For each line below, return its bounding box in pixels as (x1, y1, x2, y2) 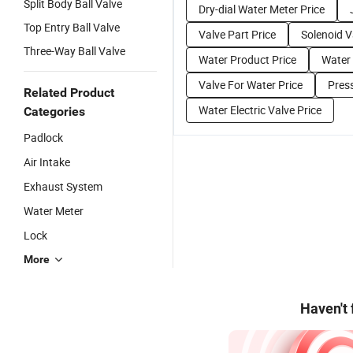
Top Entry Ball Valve (24, 20, 120, 35)
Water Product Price (199, 52, 296, 67)
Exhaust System (24, 179, 102, 194)
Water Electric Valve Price (199, 102, 321, 117)
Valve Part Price (199, 27, 276, 42)
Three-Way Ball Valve (24, 43, 125, 58)
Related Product (24, 85, 114, 100)
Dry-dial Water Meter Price (199, 2, 325, 17)
